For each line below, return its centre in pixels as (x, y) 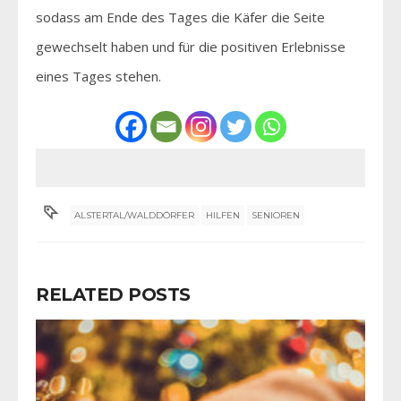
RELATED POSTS (113, 294)
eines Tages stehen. (98, 76)
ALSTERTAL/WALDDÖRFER (135, 215)
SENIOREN (276, 215)
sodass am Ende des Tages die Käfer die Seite (180, 17)
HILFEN (223, 215)
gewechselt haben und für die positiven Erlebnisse (191, 46)
